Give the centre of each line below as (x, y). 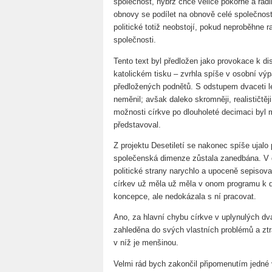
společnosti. (135, 40)
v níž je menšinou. (146, 243)
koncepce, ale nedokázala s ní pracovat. (185, 196)
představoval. (137, 124)
